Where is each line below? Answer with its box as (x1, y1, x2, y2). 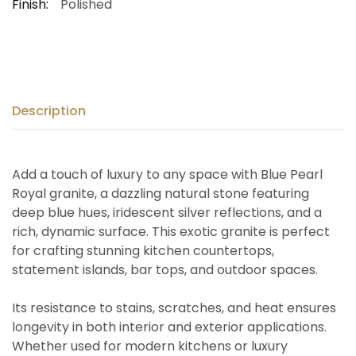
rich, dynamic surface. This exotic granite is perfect (12, 222, 330, 242)
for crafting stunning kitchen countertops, (12, 242, 274, 261)
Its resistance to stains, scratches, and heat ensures (12, 299, 336, 318)
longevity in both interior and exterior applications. (12, 318, 327, 337)
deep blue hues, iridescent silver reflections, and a (12, 203, 322, 222)
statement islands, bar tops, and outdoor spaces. (12, 261, 318, 280)
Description (12, 102, 86, 121)
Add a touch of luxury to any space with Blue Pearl (12, 165, 323, 184)
